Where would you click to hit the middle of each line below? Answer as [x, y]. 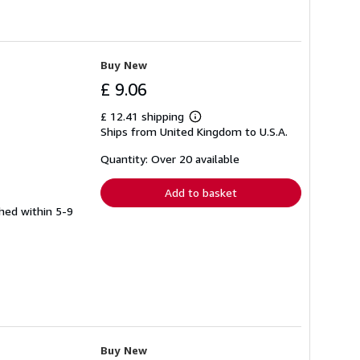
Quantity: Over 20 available [170, 158]
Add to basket [201, 192]
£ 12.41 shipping [144, 116]
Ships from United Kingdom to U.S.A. [194, 131]
